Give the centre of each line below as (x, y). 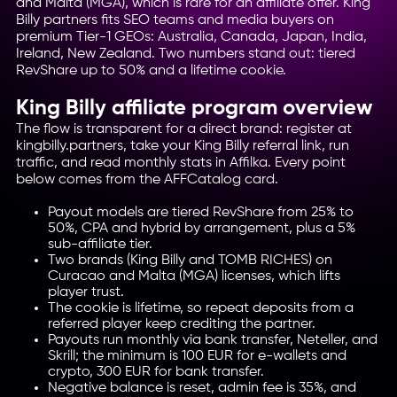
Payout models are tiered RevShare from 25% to (200, 213)
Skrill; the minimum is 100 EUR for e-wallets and (197, 356)
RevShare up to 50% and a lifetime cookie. (151, 71)
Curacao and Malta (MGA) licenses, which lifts (194, 276)
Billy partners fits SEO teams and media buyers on (175, 20)
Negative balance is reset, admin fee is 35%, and (202, 388)
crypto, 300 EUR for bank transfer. (156, 372)
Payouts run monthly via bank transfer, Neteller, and (212, 340)
